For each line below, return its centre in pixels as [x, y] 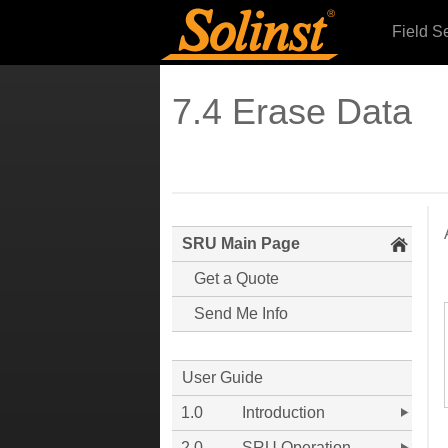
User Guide [222, 377]
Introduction [283, 412]
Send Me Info [241, 313]
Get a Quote [236, 278]
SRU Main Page [241, 243]
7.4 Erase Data [292, 111]
